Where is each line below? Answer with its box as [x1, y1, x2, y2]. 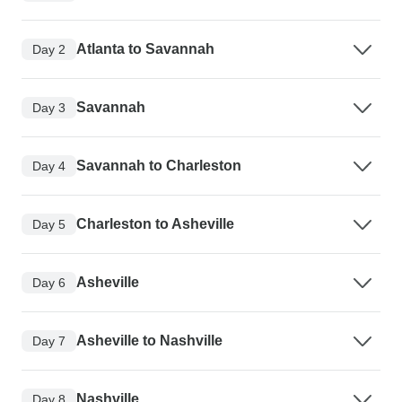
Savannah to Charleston [76, 158, 241, 174]
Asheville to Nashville [76, 333, 223, 349]
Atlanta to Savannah [76, 41, 214, 57]
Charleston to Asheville [76, 216, 234, 232]
